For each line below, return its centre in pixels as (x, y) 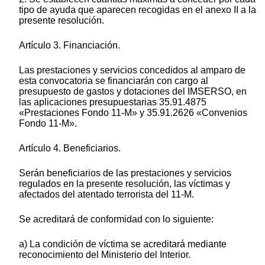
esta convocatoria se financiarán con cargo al (114, 80)
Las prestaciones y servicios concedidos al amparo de (132, 70)
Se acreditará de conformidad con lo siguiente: (116, 219)
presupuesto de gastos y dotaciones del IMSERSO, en (133, 91)
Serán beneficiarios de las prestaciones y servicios (125, 173)
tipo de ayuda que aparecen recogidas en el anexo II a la (138, 9)
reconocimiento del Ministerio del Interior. (105, 254)
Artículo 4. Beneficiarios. (70, 148)
